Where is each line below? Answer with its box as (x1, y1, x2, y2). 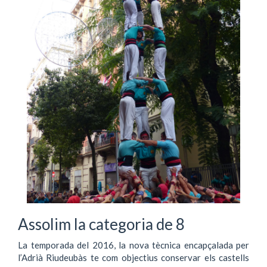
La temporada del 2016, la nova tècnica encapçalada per (18, 239, 249, 250)
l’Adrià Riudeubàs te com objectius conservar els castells (18, 252, 249, 263)
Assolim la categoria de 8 (18, 215, 185, 234)
